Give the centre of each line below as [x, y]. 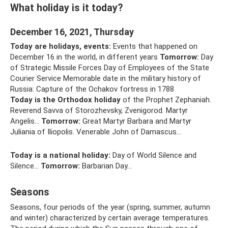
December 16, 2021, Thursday [72, 32]
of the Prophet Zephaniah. [166, 100]
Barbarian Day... [106, 166]
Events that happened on [154, 47]
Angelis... [26, 121]
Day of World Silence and [153, 155]
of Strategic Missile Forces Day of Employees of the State [110, 68]
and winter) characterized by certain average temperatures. [110, 218]
